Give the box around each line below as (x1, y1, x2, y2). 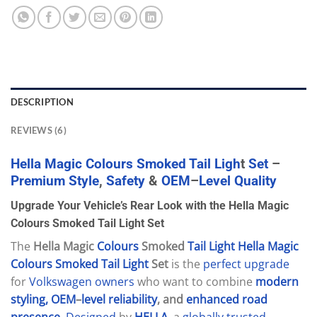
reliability (108, 291, 157, 307)
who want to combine (134, 273, 255, 289)
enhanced (186, 291, 239, 307)
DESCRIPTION (11, 96, 74, 108)
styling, (11, 291, 48, 307)
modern (255, 273, 299, 289)
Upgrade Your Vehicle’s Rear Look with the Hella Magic (11, 198, 289, 212)
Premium (11, 173, 65, 190)
